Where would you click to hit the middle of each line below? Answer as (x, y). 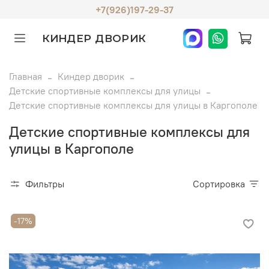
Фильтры (45, 183)
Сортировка (222, 183)
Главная (26, 77)
